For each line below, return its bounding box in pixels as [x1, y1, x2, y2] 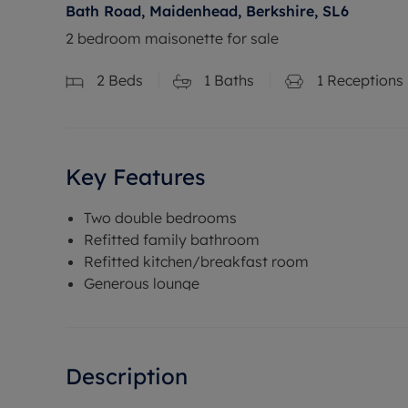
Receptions [323, 71, 403, 89]
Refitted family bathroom [84, 229, 260, 249]
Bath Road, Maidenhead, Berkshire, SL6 [66, 2, 349, 20]
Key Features [66, 162, 206, 190]
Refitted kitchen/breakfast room [84, 251, 309, 270]
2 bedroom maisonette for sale [66, 29, 279, 47]
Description [66, 362, 188, 390]
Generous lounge [84, 273, 199, 292]
